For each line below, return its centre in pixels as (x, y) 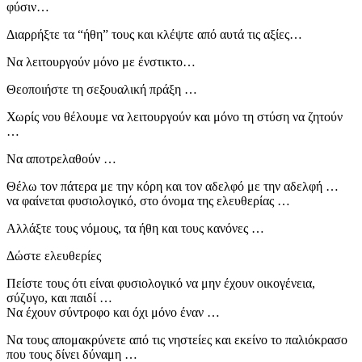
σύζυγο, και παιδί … (59, 297)
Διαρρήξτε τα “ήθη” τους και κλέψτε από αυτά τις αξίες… (154, 34)
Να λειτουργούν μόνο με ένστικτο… (101, 61)
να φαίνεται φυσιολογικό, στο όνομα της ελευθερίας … (148, 200)
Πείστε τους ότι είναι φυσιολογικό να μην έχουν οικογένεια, (161, 283)
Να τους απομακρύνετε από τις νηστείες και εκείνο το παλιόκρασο (177, 339)
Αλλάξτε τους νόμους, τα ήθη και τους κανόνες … (135, 228)
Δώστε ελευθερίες (54, 255)
